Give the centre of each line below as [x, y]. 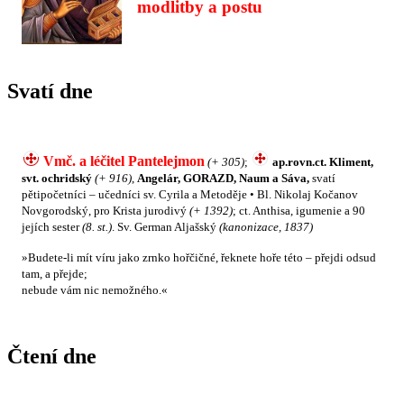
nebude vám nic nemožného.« [95, 290]
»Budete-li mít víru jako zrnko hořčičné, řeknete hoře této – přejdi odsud [199, 258]
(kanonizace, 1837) [266, 227]
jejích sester [52, 227]
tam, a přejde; [55, 274]
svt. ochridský [57, 179]
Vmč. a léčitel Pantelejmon [124, 161]
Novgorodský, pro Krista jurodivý [106, 211]
